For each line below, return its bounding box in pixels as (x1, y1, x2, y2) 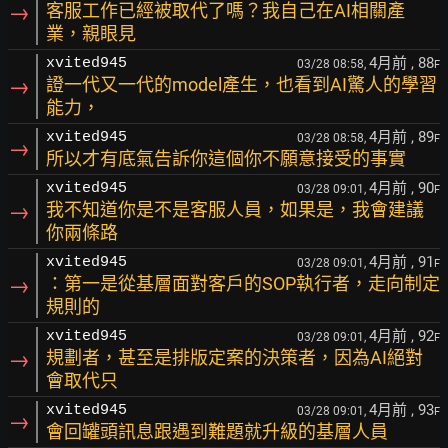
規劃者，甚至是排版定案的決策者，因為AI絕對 (46, 347, 423, 368)
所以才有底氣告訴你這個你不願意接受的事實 (46, 148, 406, 169)
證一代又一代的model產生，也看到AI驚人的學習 (46, 74, 437, 95)
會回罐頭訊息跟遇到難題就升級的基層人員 (46, 421, 388, 442)
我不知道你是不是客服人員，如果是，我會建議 (46, 199, 424, 220)
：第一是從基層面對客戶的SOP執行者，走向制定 (46, 273, 440, 294)
